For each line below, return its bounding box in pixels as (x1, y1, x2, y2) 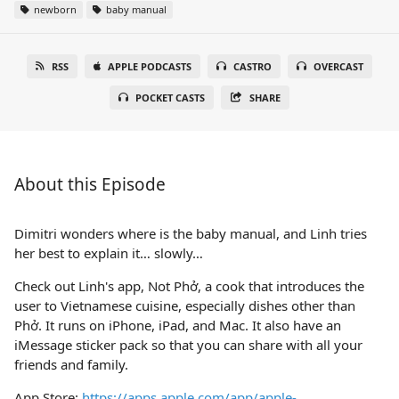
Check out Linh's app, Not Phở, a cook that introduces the (14, 277, 364, 295)
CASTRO (233, 60, 272, 73)
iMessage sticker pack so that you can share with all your (14, 336, 362, 354)
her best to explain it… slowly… (14, 244, 203, 262)
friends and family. (14, 355, 128, 373)
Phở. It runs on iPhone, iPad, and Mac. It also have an (14, 316, 341, 334)
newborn (31, 3, 77, 16)
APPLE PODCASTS (108, 60, 191, 73)
